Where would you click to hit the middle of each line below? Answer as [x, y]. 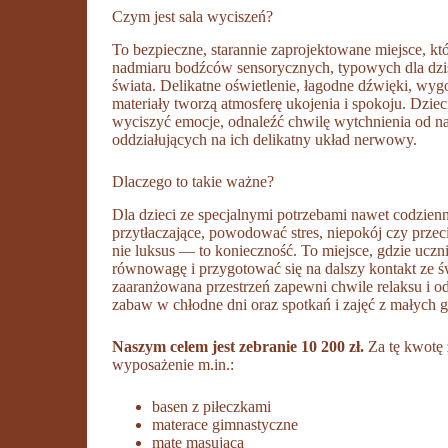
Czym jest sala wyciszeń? [193, 16]
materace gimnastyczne [225, 424]
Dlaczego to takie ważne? [193, 181]
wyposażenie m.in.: [173, 364]
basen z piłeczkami [212, 406]
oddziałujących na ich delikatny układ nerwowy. [265, 139]
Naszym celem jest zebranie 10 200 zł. [238, 346]
